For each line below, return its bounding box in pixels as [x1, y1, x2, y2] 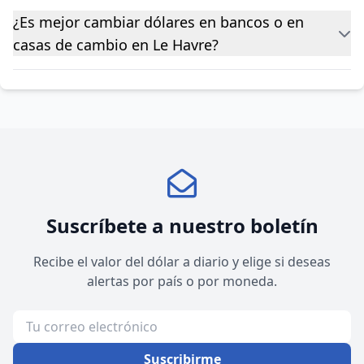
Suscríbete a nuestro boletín [45, 212, 318, 239]
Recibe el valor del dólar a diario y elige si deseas [33, 253, 331, 271]
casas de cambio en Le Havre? [13, 35, 219, 54]
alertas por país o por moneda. [87, 272, 277, 290]
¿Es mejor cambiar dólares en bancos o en [13, 12, 304, 32]
